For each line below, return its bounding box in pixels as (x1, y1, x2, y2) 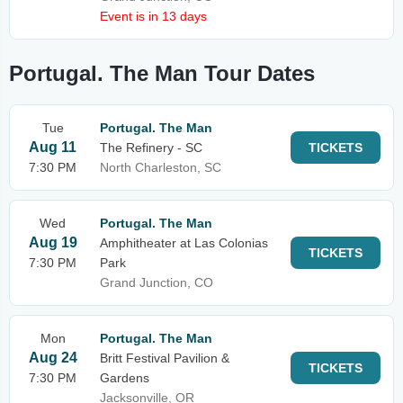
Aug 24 (28, 350, 77, 365)
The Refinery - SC (100, 140, 202, 155)
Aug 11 (29, 139, 76, 155)
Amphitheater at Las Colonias (100, 236, 268, 250)
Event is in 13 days (100, 9, 207, 23)
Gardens (100, 371, 149, 385)
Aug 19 (28, 235, 77, 250)
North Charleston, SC (100, 160, 221, 175)
